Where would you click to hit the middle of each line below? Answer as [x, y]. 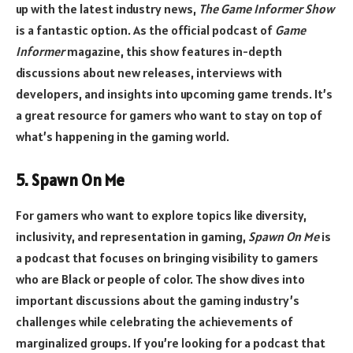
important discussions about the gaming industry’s [158, 300]
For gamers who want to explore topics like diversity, [161, 215]
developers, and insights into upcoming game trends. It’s [174, 93]
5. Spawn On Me [70, 181]
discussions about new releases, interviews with [149, 72]
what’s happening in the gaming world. [123, 136]
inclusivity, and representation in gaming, [132, 236]
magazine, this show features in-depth [173, 51]
